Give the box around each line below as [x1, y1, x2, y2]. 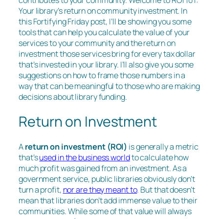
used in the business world [39, 152, 130, 163]
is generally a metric [127, 141, 199, 152]
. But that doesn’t [137, 184, 195, 195]
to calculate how [130, 152, 189, 163]
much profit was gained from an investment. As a [19, 162, 187, 174]
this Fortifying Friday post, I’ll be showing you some [19, 16, 192, 27]
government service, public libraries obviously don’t [19, 173, 195, 184]
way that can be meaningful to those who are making [19, 81, 200, 92]
